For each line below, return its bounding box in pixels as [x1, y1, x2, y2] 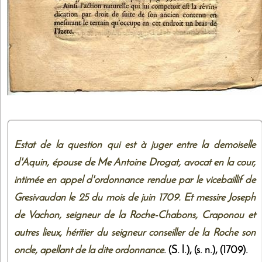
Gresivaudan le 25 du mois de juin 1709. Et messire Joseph [14, 192, 256, 203]
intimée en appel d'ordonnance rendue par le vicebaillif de [14, 175, 256, 185]
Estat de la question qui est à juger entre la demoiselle [14, 140, 256, 150]
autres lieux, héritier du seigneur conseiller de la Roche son [14, 227, 256, 238]
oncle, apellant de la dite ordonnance [14, 245, 164, 256]
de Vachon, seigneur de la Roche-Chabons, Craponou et [14, 210, 256, 220]
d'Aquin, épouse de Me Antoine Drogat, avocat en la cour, [14, 157, 256, 168]
